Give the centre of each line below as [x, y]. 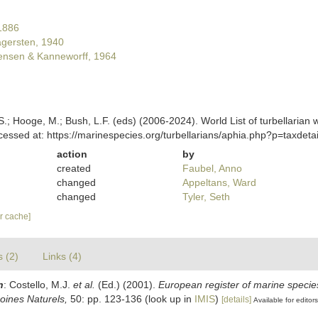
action [72, 154]
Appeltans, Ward [219, 182]
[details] [236, 300]
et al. [84, 285]
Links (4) [62, 256]
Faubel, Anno [212, 168]
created [74, 168]
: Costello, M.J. [38, 285]
